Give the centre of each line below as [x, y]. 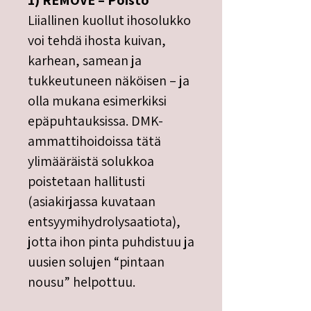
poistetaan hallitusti [86, 181]
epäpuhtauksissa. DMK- [95, 121]
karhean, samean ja [85, 60]
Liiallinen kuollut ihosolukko [109, 20]
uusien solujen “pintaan [96, 262]
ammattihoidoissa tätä [94, 141]
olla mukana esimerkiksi [97, 101]
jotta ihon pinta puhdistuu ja [111, 242]
